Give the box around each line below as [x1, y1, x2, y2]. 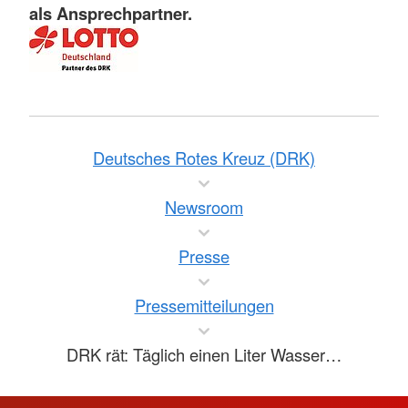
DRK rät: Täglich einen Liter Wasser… [66, 342, 342, 366]
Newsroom [165, 194, 243, 219]
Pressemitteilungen [134, 292, 274, 317]
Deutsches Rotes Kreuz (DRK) [93, 145, 315, 169]
